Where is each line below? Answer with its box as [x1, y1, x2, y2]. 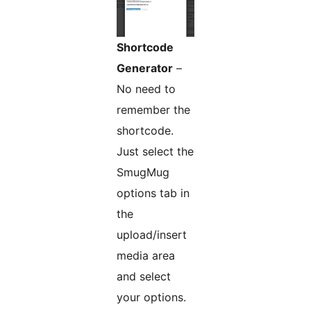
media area [117, 249, 175, 263]
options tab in [117, 186, 190, 201]
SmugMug [117, 165, 169, 180]
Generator [117, 61, 173, 76]
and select [117, 269, 171, 284]
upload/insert [117, 228, 187, 242]
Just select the [117, 144, 194, 159]
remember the [117, 103, 190, 117]
